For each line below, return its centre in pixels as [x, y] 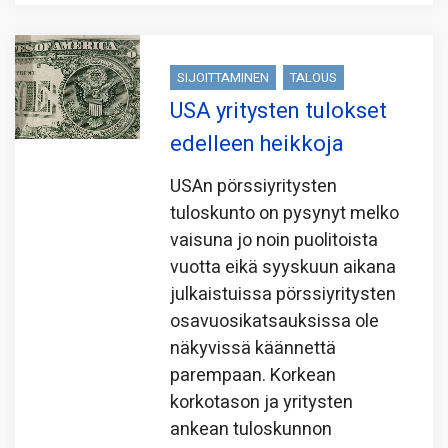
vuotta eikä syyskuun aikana [283, 267]
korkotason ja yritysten [262, 402]
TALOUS [314, 77]
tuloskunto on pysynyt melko [285, 213]
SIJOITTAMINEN [223, 77]
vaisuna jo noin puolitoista [274, 240]
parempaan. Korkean [253, 375]
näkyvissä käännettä [253, 348]
